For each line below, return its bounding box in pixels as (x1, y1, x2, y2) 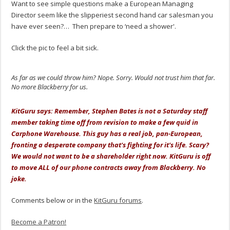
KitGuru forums (94, 196, 142, 205)
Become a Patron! (11, 217, 67, 227)
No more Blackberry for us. (11, 82, 88, 92)
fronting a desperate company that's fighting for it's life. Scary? (11, 140, 209, 150)
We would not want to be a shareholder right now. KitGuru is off (11, 151, 211, 161)
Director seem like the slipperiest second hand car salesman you (11, 10, 214, 20)
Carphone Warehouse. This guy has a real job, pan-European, (11, 129, 203, 139)
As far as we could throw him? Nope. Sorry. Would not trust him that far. (11, 73, 216, 83)
